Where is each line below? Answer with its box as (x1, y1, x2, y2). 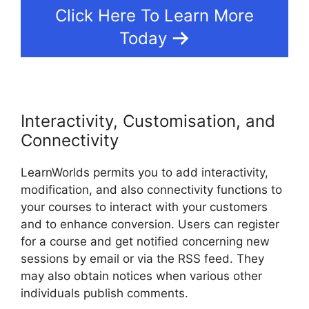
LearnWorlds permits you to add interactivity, (21, 166, 268, 180)
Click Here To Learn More (55, 6, 254, 26)
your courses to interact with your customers (21, 200, 268, 215)
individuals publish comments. (21, 286, 188, 301)
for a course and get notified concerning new (21, 235, 270, 249)
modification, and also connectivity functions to (21, 183, 282, 197)
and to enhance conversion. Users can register (21, 217, 279, 232)
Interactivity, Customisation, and (21, 111, 275, 132)
